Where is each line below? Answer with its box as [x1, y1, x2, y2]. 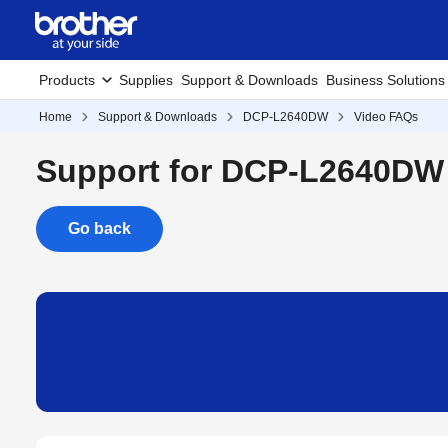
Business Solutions [326, 72, 445, 88]
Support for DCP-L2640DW [36, 153, 444, 189]
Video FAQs [354, 110, 418, 124]
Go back [68, 220, 131, 237]
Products [39, 72, 95, 88]
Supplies [119, 72, 173, 88]
